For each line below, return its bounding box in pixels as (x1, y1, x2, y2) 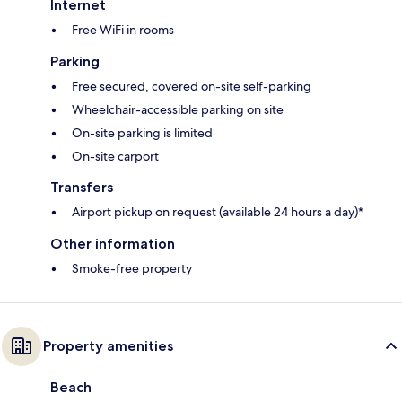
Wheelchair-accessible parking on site (72, 101, 284, 118)
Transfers (50, 179, 113, 197)
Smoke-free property (72, 260, 192, 277)
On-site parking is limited (72, 125, 213, 142)
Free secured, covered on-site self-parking (72, 78, 311, 95)
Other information (50, 235, 175, 253)
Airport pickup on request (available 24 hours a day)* (72, 204, 363, 221)
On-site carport (72, 148, 159, 165)
